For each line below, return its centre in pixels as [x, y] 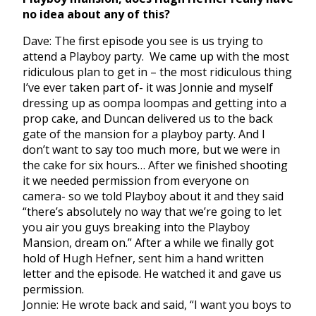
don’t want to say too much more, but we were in [151, 150]
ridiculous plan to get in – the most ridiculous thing [157, 72]
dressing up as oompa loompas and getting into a [154, 103]
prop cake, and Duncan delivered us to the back [148, 119]
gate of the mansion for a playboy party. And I [144, 134]
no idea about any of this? [96, 14]
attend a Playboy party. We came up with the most [156, 57]
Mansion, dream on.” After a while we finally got [148, 243]
